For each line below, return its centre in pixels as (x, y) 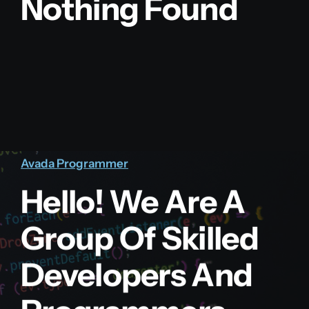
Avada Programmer (74, 163)
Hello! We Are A (133, 201)
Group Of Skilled (139, 238)
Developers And (137, 275)
